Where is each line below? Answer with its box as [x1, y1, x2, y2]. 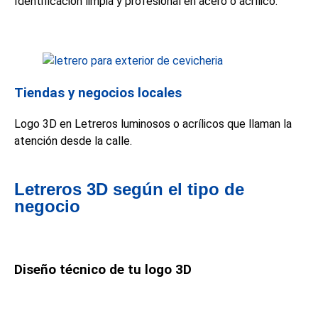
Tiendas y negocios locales [14, 84, 182, 101]
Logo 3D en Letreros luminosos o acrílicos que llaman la [14, 117, 292, 131]
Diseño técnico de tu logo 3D [14, 262, 192, 278]
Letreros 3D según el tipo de [14, 180, 244, 199]
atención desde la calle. [14, 134, 132, 148]
